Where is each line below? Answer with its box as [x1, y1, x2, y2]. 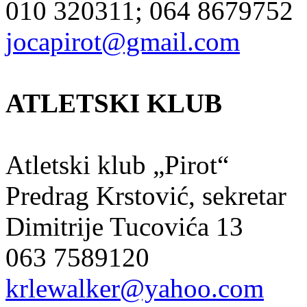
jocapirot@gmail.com [5, 26, 240, 56]
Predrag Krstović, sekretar [5, 180, 286, 210]
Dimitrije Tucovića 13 [5, 211, 243, 241]
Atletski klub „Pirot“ [5, 149, 229, 180]
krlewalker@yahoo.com [5, 273, 264, 303]
